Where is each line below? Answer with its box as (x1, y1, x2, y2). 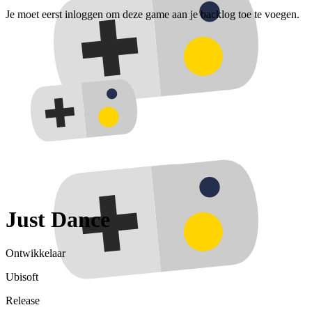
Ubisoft (6, 271, 38, 283)
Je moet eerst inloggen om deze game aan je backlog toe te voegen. (6, 8, 299, 21)
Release (6, 295, 40, 307)
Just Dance (6, 206, 110, 232)
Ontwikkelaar (6, 247, 65, 260)
